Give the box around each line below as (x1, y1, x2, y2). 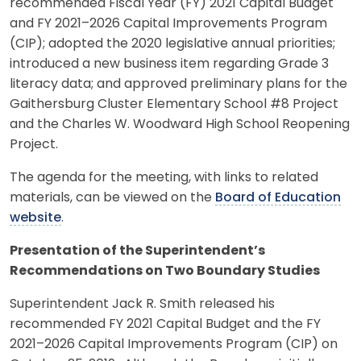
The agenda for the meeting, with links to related (10, 171, 318, 185)
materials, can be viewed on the (10, 191, 215, 205)
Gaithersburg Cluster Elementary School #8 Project (10, 98, 338, 111)
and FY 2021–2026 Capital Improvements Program (10, 17, 327, 31)
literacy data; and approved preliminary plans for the (10, 77, 347, 91)
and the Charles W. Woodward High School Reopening (10, 118, 350, 131)
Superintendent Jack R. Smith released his (10, 297, 275, 311)
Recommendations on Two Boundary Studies (10, 264, 320, 278)
